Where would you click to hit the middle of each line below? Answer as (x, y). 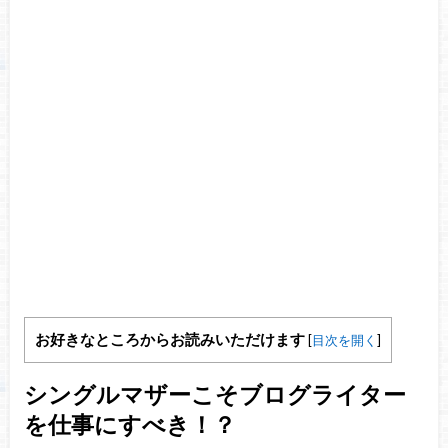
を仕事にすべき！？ (129, 423)
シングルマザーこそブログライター (214, 393)
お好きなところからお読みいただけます (169, 340)
